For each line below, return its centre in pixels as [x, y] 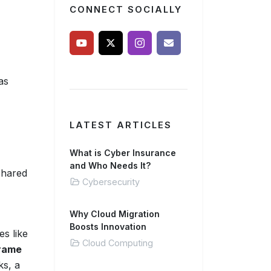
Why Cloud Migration [115, 214]
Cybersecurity [111, 182]
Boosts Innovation [108, 227]
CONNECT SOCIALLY [126, 10]
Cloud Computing [118, 243]
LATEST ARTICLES [121, 125]
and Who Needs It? [110, 165]
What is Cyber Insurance [123, 153]
